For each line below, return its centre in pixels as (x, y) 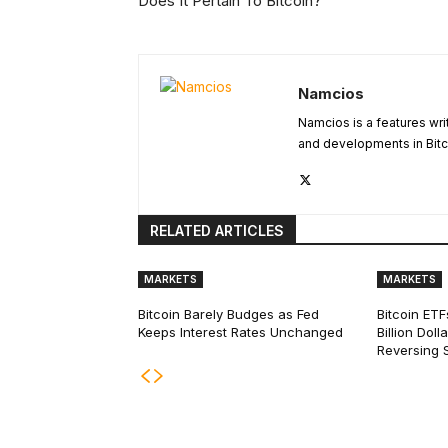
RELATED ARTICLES (217, 231)
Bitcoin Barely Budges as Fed (228, 314)
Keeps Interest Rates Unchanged (240, 332)
